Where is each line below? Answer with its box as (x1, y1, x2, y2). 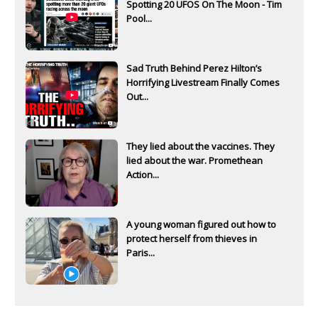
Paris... (126, 246, 155, 260)
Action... (126, 168, 159, 182)
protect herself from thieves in (126, 232, 257, 246)
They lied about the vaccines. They (126, 140, 275, 153)
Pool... (126, 12, 152, 26)
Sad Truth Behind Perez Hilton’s (126, 62, 262, 75)
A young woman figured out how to (126, 218, 276, 231)
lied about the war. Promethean (126, 154, 263, 168)
